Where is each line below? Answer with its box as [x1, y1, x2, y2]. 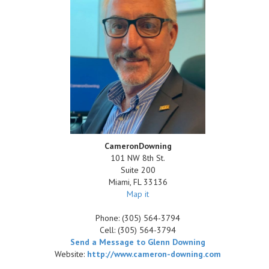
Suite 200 [120, 165, 156, 175]
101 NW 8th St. [110, 153, 166, 163]
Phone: [95, 213, 122, 223]
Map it [127, 189, 150, 199]
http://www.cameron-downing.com [87, 249, 222, 259]
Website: [55, 249, 88, 259]
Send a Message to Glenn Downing [70, 237, 206, 247]
